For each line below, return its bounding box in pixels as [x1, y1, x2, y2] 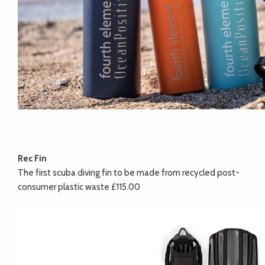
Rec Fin [18, 153, 47, 164]
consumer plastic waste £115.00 [18, 182, 140, 193]
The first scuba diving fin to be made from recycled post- [18, 167, 240, 179]
